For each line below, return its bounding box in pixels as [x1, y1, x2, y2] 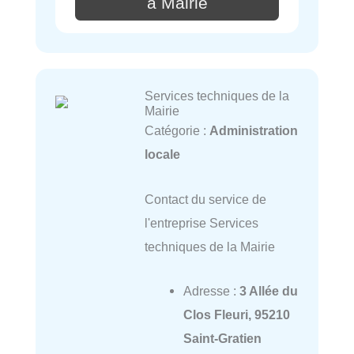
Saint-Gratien [183, 330, 262, 345]
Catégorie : [144, 123, 209, 138]
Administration [209, 123, 298, 138]
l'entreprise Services [144, 215, 258, 230]
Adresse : [183, 283, 239, 298]
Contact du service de [144, 191, 266, 206]
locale [144, 147, 180, 162]
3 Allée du [239, 283, 298, 298]
